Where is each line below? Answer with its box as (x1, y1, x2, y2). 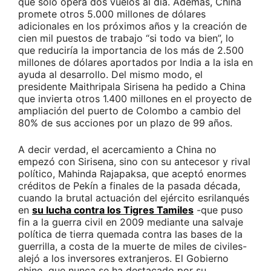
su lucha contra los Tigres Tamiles (32, 204, 194, 217)
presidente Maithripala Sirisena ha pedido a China (18, 80, 246, 93)
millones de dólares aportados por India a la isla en (18, 56, 253, 69)
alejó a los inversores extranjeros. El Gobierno (18, 252, 229, 265)
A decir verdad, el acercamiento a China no (18, 143, 217, 156)
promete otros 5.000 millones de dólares (18, 8, 206, 21)
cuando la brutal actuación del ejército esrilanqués (18, 192, 249, 204)
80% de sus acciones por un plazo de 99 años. (18, 117, 232, 129)
